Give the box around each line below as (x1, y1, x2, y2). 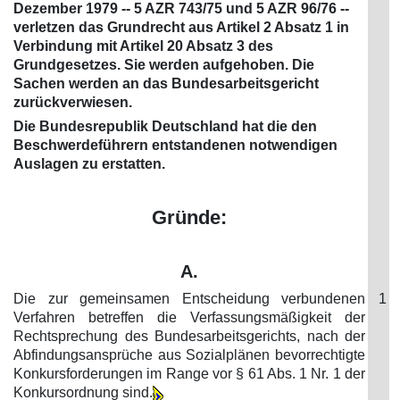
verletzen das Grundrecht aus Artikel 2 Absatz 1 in (13, 20, 349, 35)
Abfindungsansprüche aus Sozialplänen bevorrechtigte (13, 347, 365, 362)
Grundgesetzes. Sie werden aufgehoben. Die (13, 57, 314, 72)
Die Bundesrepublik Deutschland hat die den (13, 119, 317, 134)
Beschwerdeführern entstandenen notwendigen (13, 137, 337, 153)
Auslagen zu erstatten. (13, 156, 165, 171)
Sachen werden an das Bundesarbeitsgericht (13, 76, 319, 91)
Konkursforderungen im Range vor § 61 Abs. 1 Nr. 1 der (13, 366, 365, 381)
